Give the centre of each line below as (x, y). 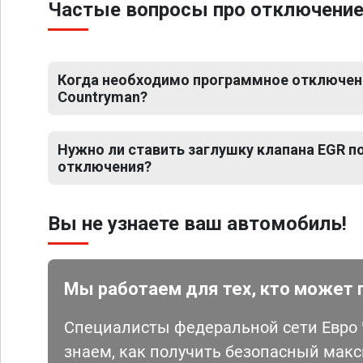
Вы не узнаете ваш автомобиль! (197, 224)
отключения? (105, 167)
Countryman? (102, 97)
